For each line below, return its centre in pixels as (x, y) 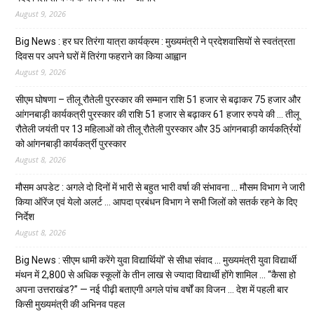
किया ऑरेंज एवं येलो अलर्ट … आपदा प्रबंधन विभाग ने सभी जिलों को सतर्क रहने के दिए (156, 202)
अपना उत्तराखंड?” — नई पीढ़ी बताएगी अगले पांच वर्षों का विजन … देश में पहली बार (152, 289)
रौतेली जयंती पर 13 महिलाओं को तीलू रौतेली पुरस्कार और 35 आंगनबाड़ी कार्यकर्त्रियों (158, 129)
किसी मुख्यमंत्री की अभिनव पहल (70, 304)
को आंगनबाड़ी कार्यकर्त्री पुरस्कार (71, 143)
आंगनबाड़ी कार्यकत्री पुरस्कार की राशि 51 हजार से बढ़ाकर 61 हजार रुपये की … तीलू (157, 114)
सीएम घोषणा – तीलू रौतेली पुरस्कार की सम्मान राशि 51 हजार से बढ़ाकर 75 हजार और (158, 99)
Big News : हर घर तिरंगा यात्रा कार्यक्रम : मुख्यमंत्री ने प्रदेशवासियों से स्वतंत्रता (155, 41)
